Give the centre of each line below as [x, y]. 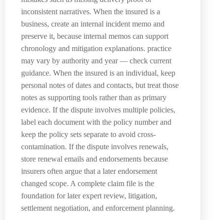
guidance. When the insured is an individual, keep [98, 73]
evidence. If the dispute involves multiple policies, [98, 110]
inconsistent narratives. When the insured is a [91, 12]
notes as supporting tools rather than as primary [94, 98]
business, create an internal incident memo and [93, 24]
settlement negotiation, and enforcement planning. [98, 208]
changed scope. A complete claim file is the [88, 184]
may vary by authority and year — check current [96, 61]
